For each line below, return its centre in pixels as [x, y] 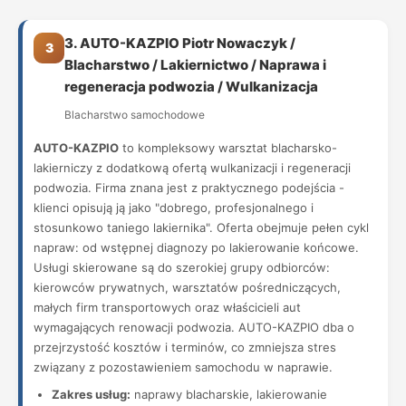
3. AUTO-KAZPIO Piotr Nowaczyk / [180, 43]
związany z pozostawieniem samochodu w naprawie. [183, 367]
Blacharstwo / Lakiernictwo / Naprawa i [195, 65]
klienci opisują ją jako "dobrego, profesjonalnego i [174, 208]
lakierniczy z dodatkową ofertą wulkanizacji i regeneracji [192, 168]
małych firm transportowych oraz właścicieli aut [167, 307]
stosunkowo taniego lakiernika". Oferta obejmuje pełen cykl [201, 227]
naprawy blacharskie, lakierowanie [229, 394]
